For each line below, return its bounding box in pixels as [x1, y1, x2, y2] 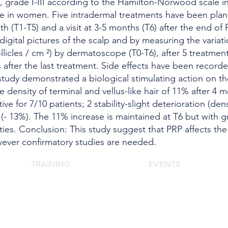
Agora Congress [138, 181, 191, 190]
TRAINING [31, 159, 70, 169]
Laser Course [28, 202, 70, 211]
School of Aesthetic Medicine [9, 181, 103, 190]
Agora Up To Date [138, 202, 196, 211]
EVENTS [149, 159, 180, 169]
